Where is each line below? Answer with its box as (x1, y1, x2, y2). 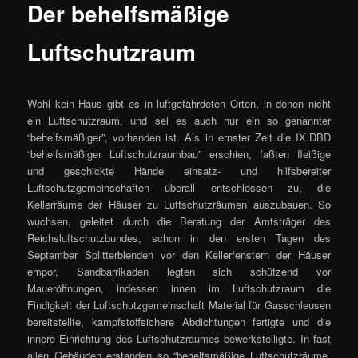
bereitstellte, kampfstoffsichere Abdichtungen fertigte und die (27, 313, 331, 329)
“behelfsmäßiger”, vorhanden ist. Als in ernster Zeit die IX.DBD (27, 129, 331, 145)
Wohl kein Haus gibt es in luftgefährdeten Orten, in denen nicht (27, 95, 331, 111)
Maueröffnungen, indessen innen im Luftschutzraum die (27, 280, 331, 296)
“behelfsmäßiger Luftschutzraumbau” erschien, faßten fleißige (27, 145, 331, 161)
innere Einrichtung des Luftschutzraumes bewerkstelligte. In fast (27, 330, 331, 346)
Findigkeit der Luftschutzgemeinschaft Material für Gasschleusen (27, 296, 331, 312)
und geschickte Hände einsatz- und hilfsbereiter (27, 162, 331, 178)
